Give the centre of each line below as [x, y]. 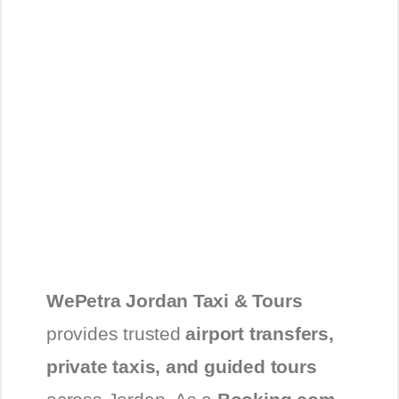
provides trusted [116, 333]
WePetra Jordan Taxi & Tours [175, 300]
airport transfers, [260, 333]
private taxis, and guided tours [182, 366]
